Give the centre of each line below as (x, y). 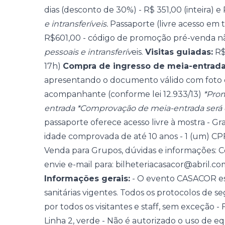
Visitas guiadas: (179, 52)
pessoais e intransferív (88, 52)
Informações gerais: (87, 179)
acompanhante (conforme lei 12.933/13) (124, 94)
